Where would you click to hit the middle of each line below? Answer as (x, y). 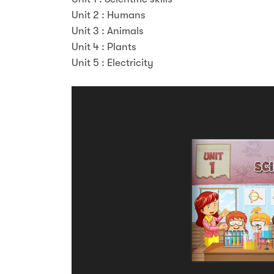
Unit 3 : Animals (108, 31)
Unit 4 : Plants (106, 47)
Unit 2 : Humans (110, 15)
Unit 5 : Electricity (114, 63)
